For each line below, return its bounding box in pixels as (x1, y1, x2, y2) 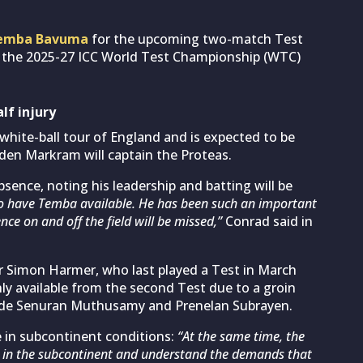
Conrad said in (222, 211, 313, 230)
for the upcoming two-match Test (88, 29, 303, 48)
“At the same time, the (177, 327, 305, 345)
